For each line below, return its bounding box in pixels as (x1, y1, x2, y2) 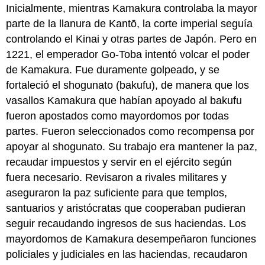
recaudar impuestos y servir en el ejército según (6, 156, 232, 169)
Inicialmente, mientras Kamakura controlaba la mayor (6, 2, 258, 15)
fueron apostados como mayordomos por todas (6, 110, 230, 122)
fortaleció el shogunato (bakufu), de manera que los (6, 79, 250, 92)
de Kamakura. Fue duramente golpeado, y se (6, 64, 220, 76)
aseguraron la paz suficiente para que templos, (6, 187, 228, 199)
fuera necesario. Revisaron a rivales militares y (6, 172, 227, 184)
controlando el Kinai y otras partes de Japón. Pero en (6, 33, 257, 46)
